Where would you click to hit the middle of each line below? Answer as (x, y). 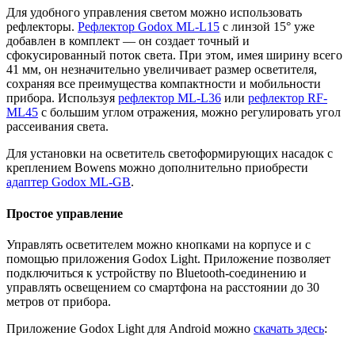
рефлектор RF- (288, 98)
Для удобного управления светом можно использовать (154, 13)
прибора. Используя (62, 98)
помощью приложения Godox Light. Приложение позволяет (168, 259)
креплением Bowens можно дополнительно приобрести (157, 168)
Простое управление (65, 213)
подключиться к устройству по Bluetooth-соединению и (157, 273)
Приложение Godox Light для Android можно (130, 328)
